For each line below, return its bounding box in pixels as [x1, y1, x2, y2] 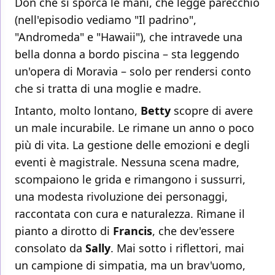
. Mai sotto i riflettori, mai [110, 241, 244, 256]
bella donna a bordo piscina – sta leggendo [15, 47, 239, 62]
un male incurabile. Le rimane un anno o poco [15, 120, 254, 136]
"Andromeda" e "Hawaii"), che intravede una [15, 29, 242, 45]
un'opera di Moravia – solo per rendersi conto [15, 64, 251, 79]
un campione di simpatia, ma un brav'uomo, [15, 258, 246, 273]
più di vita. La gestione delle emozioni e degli [15, 137, 250, 153]
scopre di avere [171, 103, 253, 118]
